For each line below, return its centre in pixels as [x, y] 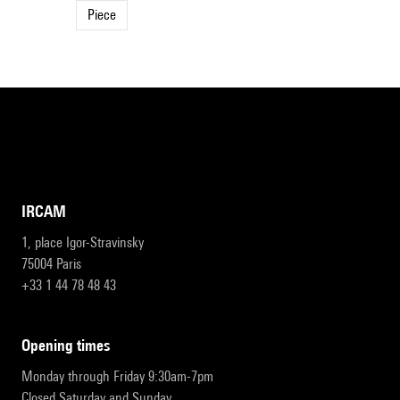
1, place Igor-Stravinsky [83, 242]
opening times [70, 345]
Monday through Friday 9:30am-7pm [117, 376]
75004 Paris [51, 264]
